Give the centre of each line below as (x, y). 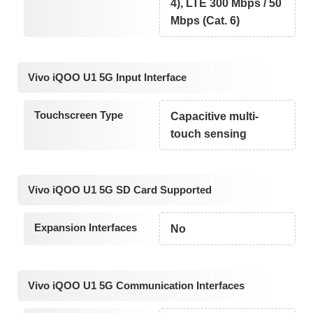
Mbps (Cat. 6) (205, 21)
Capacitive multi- (215, 116)
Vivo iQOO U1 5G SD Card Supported (120, 190)
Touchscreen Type (78, 115)
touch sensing (209, 133)
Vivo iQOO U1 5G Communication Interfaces (136, 286)
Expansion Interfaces (85, 228)
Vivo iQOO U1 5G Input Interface (107, 77)
